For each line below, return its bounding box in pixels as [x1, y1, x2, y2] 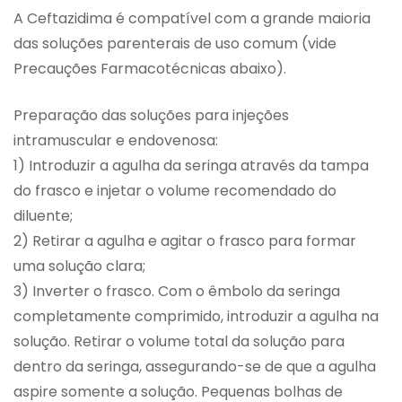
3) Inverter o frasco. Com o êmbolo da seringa [13, 281, 340, 302]
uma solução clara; [13, 256, 145, 277]
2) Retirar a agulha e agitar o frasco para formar [13, 231, 356, 252]
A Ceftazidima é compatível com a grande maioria [13, 8, 371, 30]
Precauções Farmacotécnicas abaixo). [13, 58, 286, 80]
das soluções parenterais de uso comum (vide [13, 33, 336, 55]
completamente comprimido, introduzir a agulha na [13, 306, 379, 328]
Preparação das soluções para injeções [13, 105, 289, 127]
